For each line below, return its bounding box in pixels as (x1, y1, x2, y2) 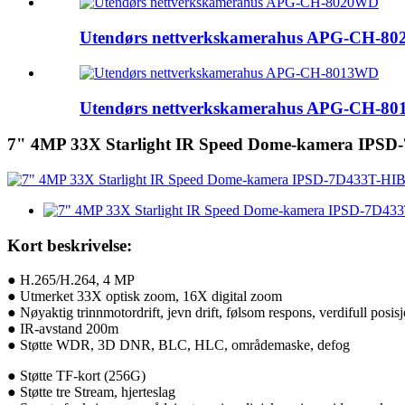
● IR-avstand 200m (7, 321, 118, 337)
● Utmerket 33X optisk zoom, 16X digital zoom (7, 288, 282, 305)
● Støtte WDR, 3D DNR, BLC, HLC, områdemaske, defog (7, 337, 350, 353)
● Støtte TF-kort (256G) (7, 368, 146, 384)
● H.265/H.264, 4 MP (7, 272, 135, 288)
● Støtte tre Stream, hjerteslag (7, 384, 175, 400)
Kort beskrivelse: (7, 235, 132, 255)
